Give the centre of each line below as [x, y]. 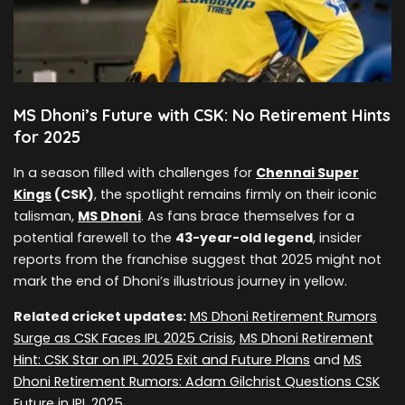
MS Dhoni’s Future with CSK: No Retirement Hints [202, 116]
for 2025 [47, 137]
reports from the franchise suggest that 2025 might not [198, 260]
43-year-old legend [244, 238]
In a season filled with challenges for [135, 173]
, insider [337, 238]
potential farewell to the [94, 238]
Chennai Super [307, 173]
